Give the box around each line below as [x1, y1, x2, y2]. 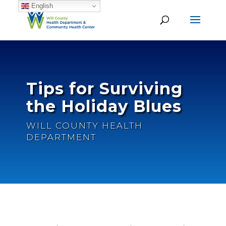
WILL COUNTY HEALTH [26, 121, 143, 131]
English [29, 2, 53, 10]
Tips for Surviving [26, 79, 183, 98]
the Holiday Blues [26, 96, 182, 116]
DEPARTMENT [26, 132, 96, 142]
